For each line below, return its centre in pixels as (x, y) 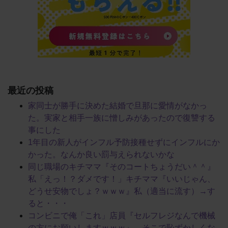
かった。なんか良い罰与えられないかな (101, 154)
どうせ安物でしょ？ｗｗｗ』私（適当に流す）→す (122, 191)
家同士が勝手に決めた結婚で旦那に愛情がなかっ (118, 105)
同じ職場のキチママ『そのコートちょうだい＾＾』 (122, 166)
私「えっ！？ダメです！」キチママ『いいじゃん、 (122, 179)
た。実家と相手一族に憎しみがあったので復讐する (122, 118)
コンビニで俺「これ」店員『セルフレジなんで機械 (122, 215)
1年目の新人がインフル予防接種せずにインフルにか (124, 142)
